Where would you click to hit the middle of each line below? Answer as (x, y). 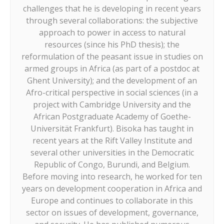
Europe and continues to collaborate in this (112, 201)
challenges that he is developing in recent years (112, 9)
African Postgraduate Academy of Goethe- (112, 117)
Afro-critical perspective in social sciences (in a (112, 93)
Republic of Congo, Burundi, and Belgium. (112, 165)
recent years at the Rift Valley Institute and (112, 141)
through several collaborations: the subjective (112, 21)
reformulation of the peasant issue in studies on (112, 57)
